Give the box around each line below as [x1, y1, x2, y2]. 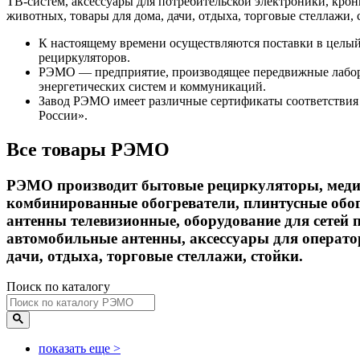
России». [39, 108, 88, 122]
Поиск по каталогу [6, 280, 110, 294]
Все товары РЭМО [6, 138, 170, 160]
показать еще [39, 342, 113, 356]
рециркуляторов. [39, 50, 130, 64]
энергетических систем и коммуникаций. [39, 79, 266, 93]
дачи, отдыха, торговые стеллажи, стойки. [6, 247, 303, 264]
